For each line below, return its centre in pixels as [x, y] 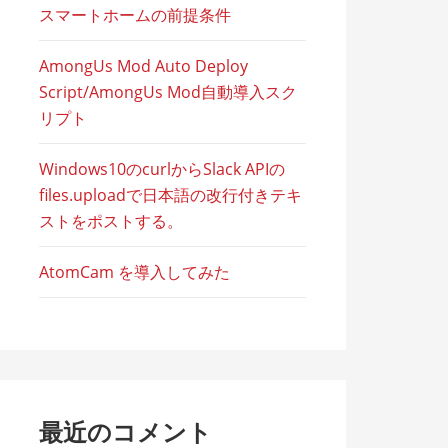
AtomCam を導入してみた [135, 272]
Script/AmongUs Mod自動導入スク [168, 92]
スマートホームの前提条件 [135, 15]
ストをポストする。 [111, 221]
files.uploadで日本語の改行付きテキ [171, 195]
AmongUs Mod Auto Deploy [144, 66]
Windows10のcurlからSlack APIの [162, 169]
